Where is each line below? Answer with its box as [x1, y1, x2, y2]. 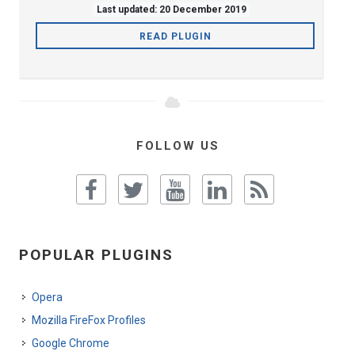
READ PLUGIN [139, 31, 212, 43]
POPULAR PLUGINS [19, 246, 174, 265]
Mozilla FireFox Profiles [32, 314, 146, 327]
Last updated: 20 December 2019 [96, 4, 246, 16]
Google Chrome [32, 337, 109, 350]
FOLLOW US [136, 139, 219, 154]
